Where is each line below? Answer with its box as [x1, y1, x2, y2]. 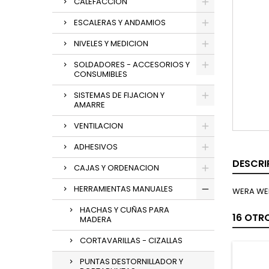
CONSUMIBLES [74, 68, 127, 80]
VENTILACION [74, 120, 123, 131]
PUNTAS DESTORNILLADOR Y [80, 256, 183, 267]
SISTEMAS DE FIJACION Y [74, 89, 165, 101]
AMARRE [74, 99, 105, 110]
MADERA [80, 214, 112, 225]
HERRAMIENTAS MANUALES [74, 183, 173, 195]
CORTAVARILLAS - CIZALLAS [80, 235, 183, 246]
